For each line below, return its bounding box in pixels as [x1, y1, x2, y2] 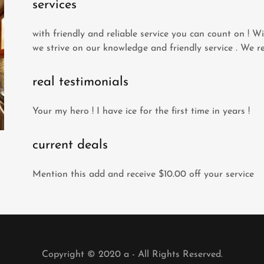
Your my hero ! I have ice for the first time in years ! [32, 107, 250, 116]
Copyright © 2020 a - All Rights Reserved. [41, 250, 223, 259]
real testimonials [32, 75, 128, 89]
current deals [32, 138, 108, 152]
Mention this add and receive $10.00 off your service [32, 170, 257, 179]
